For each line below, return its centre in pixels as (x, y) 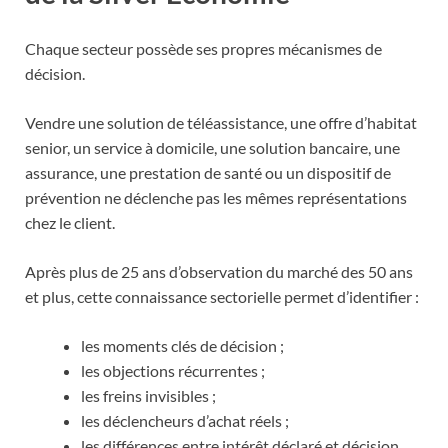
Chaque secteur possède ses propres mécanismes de (203, 48)
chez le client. (70, 222)
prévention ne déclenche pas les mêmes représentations (216, 197)
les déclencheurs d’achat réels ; (185, 420)
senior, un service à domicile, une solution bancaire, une (212, 147)
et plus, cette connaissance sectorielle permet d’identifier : (222, 296)
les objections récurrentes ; (173, 370)
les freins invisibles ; (148, 395)
